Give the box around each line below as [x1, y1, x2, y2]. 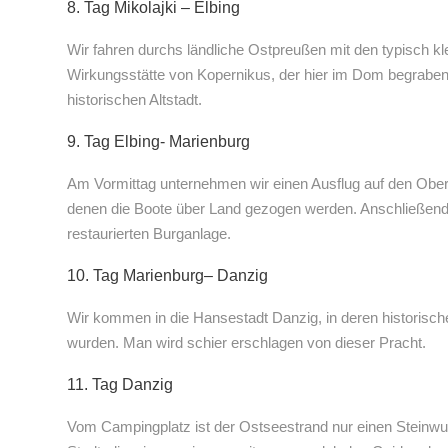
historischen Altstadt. [67, 91, 202, 109]
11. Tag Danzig [67, 376, 173, 394]
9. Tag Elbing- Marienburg [67, 133, 250, 151]
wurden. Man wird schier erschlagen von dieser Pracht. [67, 334, 426, 352]
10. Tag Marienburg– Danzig [67, 267, 268, 285]
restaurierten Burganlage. [67, 225, 231, 243]
